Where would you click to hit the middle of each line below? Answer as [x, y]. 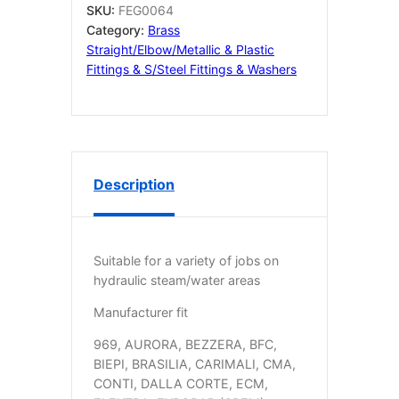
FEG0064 [146, 10]
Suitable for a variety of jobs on [186, 260]
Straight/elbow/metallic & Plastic [180, 49]
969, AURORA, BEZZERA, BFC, [185, 345]
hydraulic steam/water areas [177, 280]
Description [134, 184]
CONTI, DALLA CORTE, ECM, [181, 384]
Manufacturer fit [141, 313]
